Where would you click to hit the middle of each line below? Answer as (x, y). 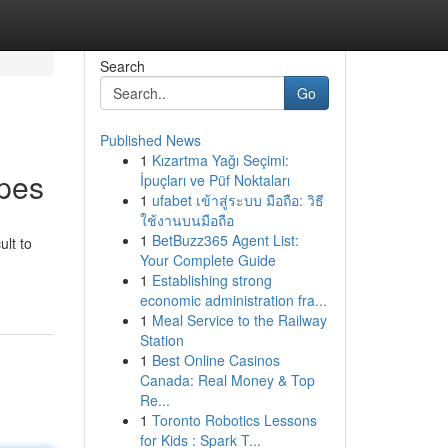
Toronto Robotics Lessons (234, 420)
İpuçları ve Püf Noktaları (214, 180)
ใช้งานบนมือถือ (186, 220)
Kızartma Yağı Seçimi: (220, 160)
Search (122, 66)
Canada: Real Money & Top (227, 380)
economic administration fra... (233, 300)
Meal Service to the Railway (239, 320)
